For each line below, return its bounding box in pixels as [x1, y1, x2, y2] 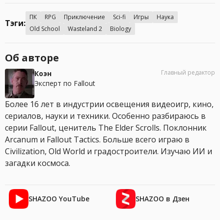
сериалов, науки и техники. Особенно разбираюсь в [5, 110, 206, 122]
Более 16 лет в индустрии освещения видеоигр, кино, [5, 99, 214, 110]
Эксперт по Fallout [34, 79, 95, 88]
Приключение [64, 13, 105, 22]
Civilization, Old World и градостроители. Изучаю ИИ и [5, 146, 212, 157]
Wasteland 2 [68, 25, 102, 33]
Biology [110, 25, 131, 33]
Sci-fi [113, 13, 126, 22]
